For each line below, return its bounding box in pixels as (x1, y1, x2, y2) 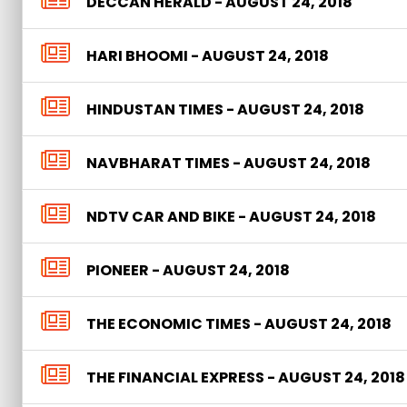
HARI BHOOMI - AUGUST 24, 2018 (86, 45, 329, 66)
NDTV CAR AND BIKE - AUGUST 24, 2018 (86, 206, 376, 227)
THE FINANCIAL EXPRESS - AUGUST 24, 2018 (86, 367, 405, 388)
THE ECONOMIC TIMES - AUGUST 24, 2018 (86, 313, 392, 334)
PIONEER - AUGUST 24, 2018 (86, 260, 290, 281)
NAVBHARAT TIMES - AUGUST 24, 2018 (86, 153, 371, 174)
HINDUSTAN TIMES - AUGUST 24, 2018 (86, 99, 364, 120)
